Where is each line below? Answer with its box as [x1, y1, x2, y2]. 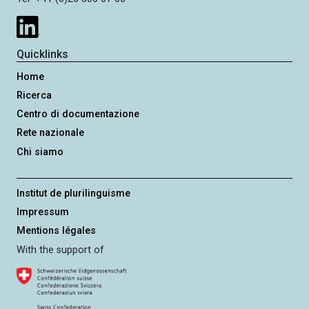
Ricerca [17, 90, 52, 102]
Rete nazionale [17, 127, 85, 139]
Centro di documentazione [17, 108, 140, 121]
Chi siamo [17, 146, 64, 158]
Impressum [17, 206, 70, 218]
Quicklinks [17, 48, 69, 61]
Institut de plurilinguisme [17, 187, 131, 199]
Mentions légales [17, 225, 97, 237]
